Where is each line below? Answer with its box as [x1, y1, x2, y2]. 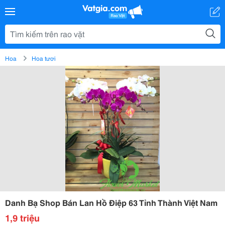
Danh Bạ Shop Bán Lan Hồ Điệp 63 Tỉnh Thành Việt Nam [5, 196, 217, 208]
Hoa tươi [32, 54, 56, 62]
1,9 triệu [5, 211, 40, 224]
